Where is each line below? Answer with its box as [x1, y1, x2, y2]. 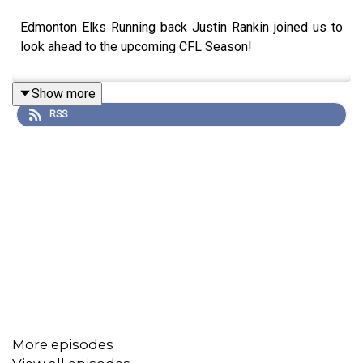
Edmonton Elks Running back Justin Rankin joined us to [20, 19, 343, 35]
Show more [32, 85, 96, 101]
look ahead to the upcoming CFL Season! [20, 38, 252, 54]
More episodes [12, 335, 113, 352]
